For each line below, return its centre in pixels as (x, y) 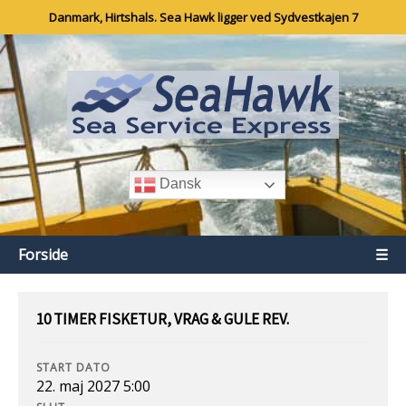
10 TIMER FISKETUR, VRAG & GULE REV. (163, 319)
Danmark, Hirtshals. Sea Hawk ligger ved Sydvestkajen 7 (203, 17)
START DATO (73, 367)
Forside (43, 255)
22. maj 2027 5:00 (93, 386)
